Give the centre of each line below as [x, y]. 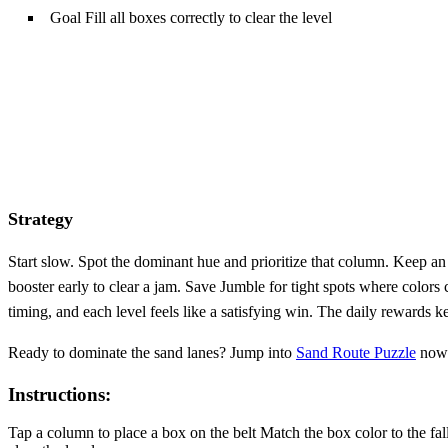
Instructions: [59, 394]
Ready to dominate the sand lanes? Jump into [152, 352]
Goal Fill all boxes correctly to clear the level [191, 17]
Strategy [40, 218]
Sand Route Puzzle [356, 352]
